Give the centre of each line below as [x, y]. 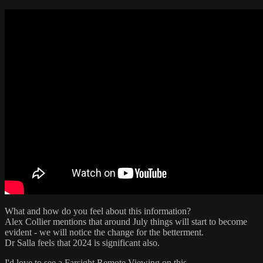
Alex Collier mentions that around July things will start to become [126, 221]
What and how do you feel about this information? [98, 211]
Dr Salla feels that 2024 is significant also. [82, 242]
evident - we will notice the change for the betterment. [104, 232]
